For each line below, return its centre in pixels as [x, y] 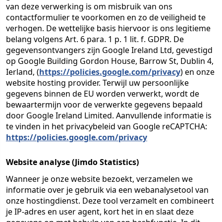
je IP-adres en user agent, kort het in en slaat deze [100, 212]
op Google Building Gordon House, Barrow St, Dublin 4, [110, 61]
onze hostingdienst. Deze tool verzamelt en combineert [110, 201]
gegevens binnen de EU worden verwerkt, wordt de [103, 94]
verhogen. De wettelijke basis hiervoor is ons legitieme [108, 28]
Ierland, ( [23, 72]
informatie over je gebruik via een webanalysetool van [107, 190]
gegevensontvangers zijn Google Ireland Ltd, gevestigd [109, 50]
